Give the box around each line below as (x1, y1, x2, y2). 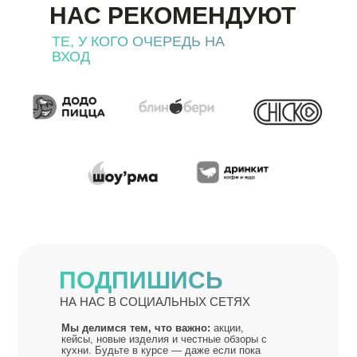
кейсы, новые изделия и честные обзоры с (61, 332, 267, 345)
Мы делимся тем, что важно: (61, 321, 214, 334)
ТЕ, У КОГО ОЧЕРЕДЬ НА (52, 33, 225, 49)
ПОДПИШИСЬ (59, 266, 223, 293)
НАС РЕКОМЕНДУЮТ (49, 2, 296, 29)
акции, (214, 321, 244, 334)
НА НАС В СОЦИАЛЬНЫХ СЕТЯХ (60, 294, 250, 308)
